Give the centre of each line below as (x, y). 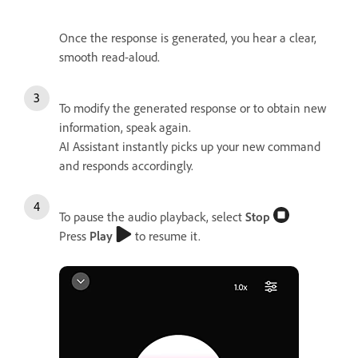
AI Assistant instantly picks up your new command (190, 146)
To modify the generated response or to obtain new (193, 108)
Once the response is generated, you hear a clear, (188, 38)
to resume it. (166, 236)
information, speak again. (125, 127)
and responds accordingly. (126, 165)
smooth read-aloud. (111, 57)
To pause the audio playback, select (152, 217)
